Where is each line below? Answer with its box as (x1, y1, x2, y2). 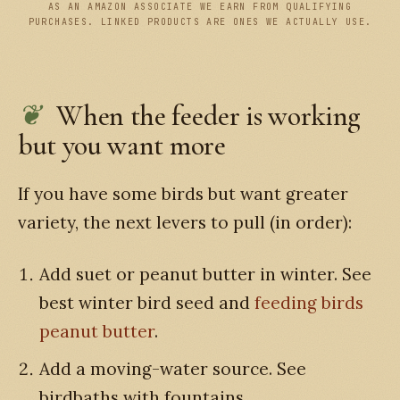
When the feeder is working (56, 97, 361, 133)
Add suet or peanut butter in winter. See (39, 263, 371, 286)
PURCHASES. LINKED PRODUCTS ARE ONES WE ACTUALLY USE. (28, 15, 372, 28)
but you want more (18, 127, 226, 162)
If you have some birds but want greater (18, 182, 348, 204)
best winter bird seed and (39, 292, 254, 314)
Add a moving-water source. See (39, 357, 306, 379)
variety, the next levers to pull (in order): (18, 211, 352, 233)
